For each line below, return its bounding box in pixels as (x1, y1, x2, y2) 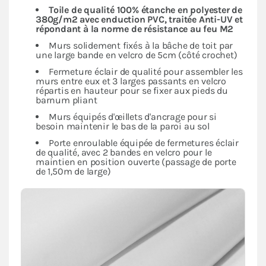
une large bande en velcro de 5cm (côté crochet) (36, 49, 237, 61)
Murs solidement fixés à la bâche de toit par (49, 39, 233, 51)
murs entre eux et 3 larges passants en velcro (36, 75, 226, 87)
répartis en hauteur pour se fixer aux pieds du (36, 84, 228, 96)
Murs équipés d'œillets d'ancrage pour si (49, 110, 217, 122)
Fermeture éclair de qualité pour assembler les (49, 65, 243, 77)
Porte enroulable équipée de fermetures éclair (49, 137, 239, 148)
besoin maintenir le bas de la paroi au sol (36, 120, 212, 132)
